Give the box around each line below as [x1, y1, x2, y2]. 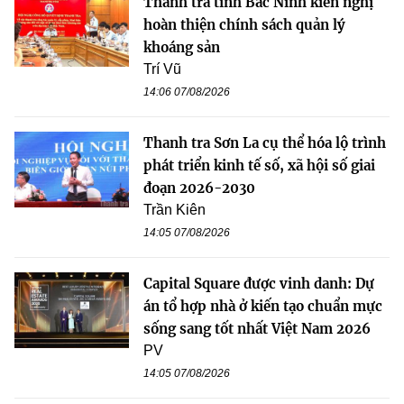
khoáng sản [143, 38, 220, 56]
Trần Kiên [143, 201, 206, 217]
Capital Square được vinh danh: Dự [143, 274, 374, 292]
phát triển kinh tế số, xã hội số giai [143, 156, 375, 174]
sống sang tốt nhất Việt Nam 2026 [143, 319, 371, 337]
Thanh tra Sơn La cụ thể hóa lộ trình [143, 133, 386, 151]
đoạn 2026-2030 [143, 179, 255, 197]
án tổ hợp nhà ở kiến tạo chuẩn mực [143, 297, 382, 315]
